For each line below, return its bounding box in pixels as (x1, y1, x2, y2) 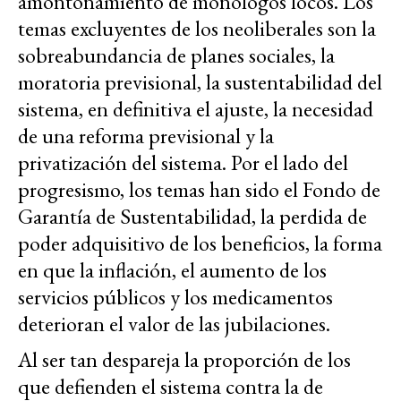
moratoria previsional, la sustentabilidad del (18, 68, 382, 97)
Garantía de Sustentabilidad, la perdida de (18, 202, 367, 231)
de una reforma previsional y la (18, 122, 274, 150)
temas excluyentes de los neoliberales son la (18, 14, 376, 43)
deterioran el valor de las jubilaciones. (18, 310, 330, 338)
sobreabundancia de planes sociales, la (18, 41, 335, 70)
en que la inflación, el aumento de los (18, 256, 327, 285)
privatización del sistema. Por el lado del (18, 149, 348, 177)
